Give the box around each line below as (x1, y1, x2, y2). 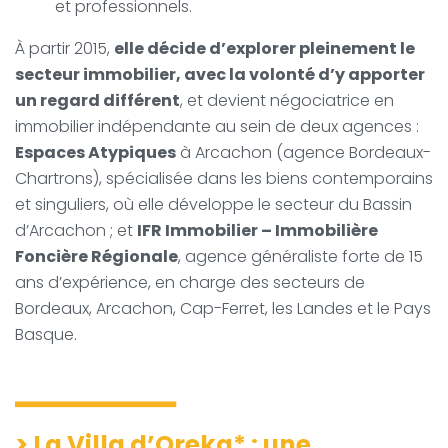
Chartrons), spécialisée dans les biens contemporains (15, 166, 433, 190)
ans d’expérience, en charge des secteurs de (15, 270, 365, 294)
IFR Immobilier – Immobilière (137, 218, 378, 242)
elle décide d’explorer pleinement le (114, 36, 415, 60)
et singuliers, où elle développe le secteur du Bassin (15, 192, 412, 216)
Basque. (15, 322, 77, 346)
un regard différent (15, 88, 180, 112)
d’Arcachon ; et (15, 218, 137, 242)
